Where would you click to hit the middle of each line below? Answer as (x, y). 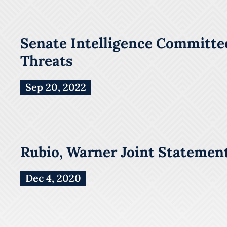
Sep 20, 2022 (56, 87)
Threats (47, 61)
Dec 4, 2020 (53, 178)
